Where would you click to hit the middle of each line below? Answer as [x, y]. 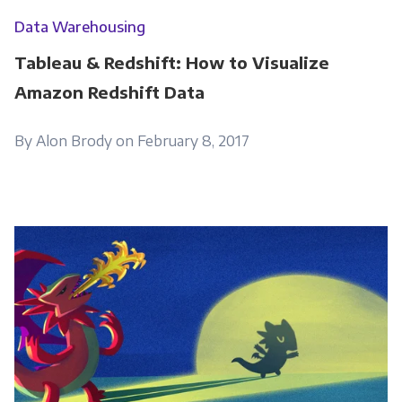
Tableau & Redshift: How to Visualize [171, 62]
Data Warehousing [79, 26]
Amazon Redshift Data [109, 92]
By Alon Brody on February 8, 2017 [131, 141]
